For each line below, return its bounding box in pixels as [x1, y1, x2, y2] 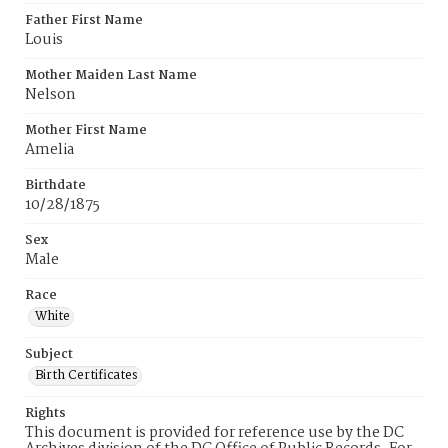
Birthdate [25, 175, 86, 196]
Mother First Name [25, 120, 147, 141]
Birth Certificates [35, 365, 138, 386]
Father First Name [25, 10, 143, 31]
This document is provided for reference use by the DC [25, 421, 404, 445]
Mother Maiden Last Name [25, 65, 197, 86]
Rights [25, 403, 66, 424]
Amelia [25, 138, 74, 162]
